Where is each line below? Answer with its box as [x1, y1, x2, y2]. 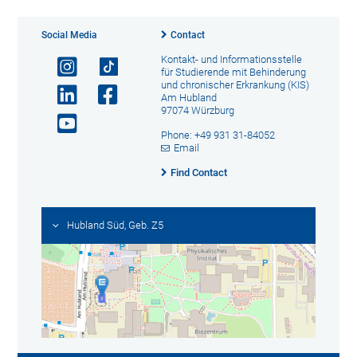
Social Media [41, 29, 98, 41]
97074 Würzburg [160, 104, 234, 117]
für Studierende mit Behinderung [160, 66, 306, 79]
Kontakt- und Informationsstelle [160, 53, 302, 66]
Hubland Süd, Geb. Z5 [67, 219, 164, 232]
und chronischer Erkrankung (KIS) [160, 79, 309, 92]
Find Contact [170, 167, 227, 179]
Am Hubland [160, 92, 217, 104]
